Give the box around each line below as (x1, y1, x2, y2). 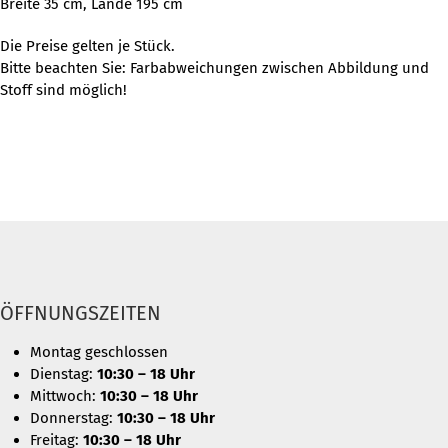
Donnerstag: (30, 408, 117, 427)
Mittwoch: (30, 386, 100, 405)
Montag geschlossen (30, 342, 168, 361)
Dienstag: (30, 364, 97, 383)
